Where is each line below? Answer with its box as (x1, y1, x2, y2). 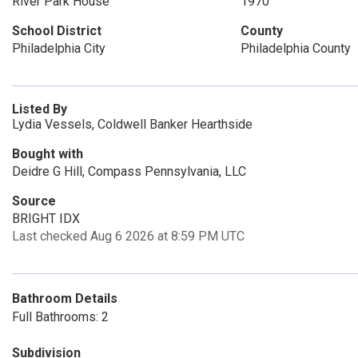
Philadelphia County (240, 41, 351, 56)
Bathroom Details (12, 291, 117, 306)
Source (12, 193, 56, 209)
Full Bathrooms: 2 (12, 309, 109, 324)
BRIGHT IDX (12, 211, 80, 226)
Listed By (12, 101, 67, 117)
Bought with (12, 146, 83, 161)
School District (12, 23, 101, 38)
